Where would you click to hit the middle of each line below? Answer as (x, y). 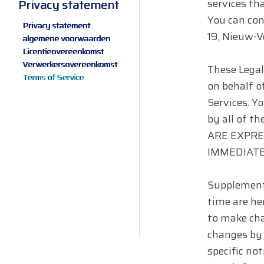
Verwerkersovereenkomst (70, 64)
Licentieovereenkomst (63, 51)
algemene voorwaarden (66, 38)
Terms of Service (53, 77)
